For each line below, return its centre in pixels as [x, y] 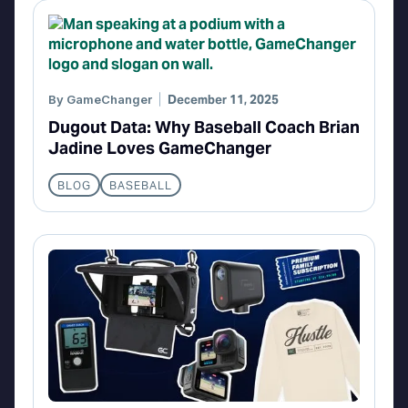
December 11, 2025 [223, 100]
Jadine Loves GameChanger [160, 148]
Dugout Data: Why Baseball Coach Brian [204, 127]
